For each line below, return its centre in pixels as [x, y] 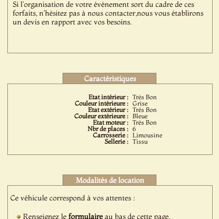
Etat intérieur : [108, 97]
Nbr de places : [108, 129]
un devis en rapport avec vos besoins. [72, 22]
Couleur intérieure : [101, 103]
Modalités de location [110, 180]
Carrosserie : [110, 135]
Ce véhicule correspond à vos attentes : [73, 198]
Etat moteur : [110, 122]
